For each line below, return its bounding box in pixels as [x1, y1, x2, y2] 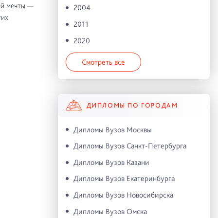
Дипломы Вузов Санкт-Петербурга [73, 141, 186, 151]
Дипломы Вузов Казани [73, 157, 149, 167]
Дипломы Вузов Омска [73, 206, 147, 216]
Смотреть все [81, 57, 125, 67]
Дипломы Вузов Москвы [73, 125, 152, 134]
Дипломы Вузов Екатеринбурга [73, 174, 175, 183]
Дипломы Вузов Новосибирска [73, 190, 173, 200]
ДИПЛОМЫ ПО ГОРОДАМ [86, 101, 178, 109]
